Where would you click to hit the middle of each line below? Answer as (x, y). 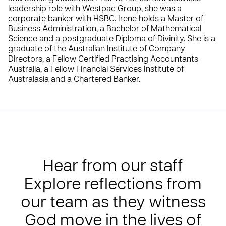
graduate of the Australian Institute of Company (97, 49)
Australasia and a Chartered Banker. (75, 79)
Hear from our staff (113, 167)
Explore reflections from (113, 185)
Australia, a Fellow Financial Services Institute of (96, 69)
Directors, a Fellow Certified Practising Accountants (103, 59)
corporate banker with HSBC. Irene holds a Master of (106, 19)
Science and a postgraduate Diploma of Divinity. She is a (112, 39)
